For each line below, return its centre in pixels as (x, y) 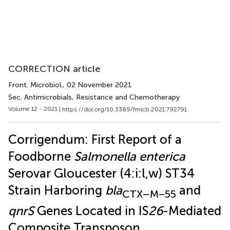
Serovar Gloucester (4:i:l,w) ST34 (101, 173)
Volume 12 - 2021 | (35, 109)
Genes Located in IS (91, 211)
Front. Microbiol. (35, 85)
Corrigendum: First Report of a (95, 139)
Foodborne (41, 156)
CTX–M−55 (149, 194)
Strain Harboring (57, 190)
